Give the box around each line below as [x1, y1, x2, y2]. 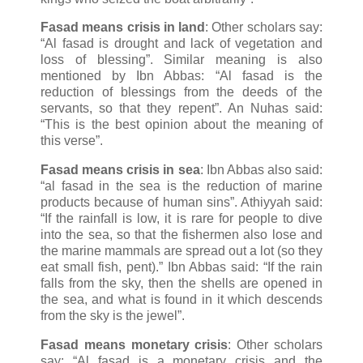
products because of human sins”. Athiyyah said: [41, 195, 322, 210]
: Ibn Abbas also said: [199, 163, 322, 177]
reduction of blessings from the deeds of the [41, 85, 322, 100]
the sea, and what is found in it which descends [41, 293, 322, 307]
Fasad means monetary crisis [41, 338, 228, 352]
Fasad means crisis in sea [41, 163, 200, 177]
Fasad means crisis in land [41, 20, 206, 35]
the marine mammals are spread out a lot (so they [41, 244, 322, 258]
